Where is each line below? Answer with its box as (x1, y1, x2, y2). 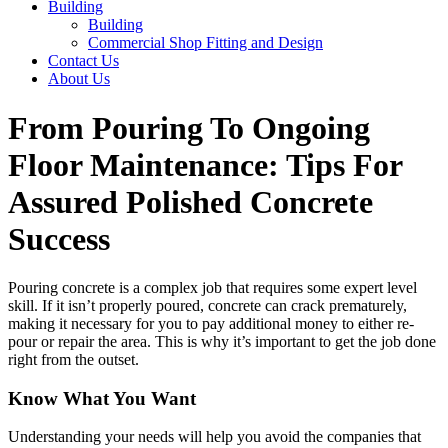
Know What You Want (8, 387, 196, 409)
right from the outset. (8, 350, 139, 368)
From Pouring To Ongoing (8, 109, 370, 146)
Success (8, 220, 110, 257)
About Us (48, 70, 110, 88)
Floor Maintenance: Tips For (8, 146, 402, 183)
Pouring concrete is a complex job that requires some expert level (8, 278, 417, 296)
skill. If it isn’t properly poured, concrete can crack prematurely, (8, 296, 407, 314)
